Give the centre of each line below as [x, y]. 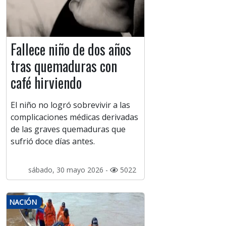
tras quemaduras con [64, 66]
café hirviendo [46, 83]
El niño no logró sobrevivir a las [70, 105]
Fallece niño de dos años [71, 49]
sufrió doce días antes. [53, 142]
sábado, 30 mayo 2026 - [69, 170]
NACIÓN [23, 202]
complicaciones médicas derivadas [74, 117]
